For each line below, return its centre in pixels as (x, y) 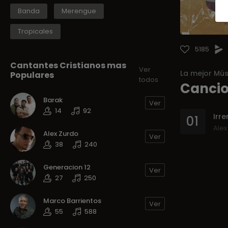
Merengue (79, 11)
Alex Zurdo (61, 134)
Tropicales (35, 32)
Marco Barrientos (72, 201)
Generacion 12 (67, 167)
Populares (32, 75)
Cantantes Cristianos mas (68, 66)
